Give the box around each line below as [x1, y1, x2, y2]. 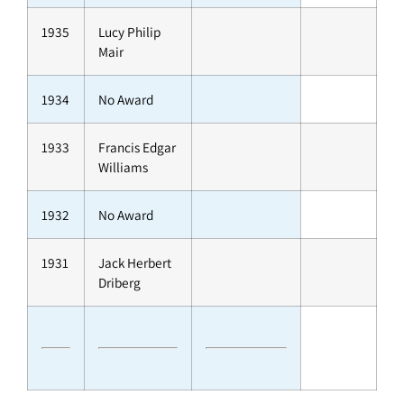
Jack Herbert [98, 253, 171, 272]
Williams [98, 158, 148, 177]
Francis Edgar [98, 138, 176, 157]
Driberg [98, 273, 141, 292]
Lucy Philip [98, 23, 161, 41]
